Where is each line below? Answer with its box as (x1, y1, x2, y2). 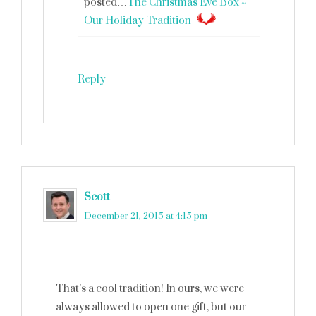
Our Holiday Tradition (84, 14, 191, 28)
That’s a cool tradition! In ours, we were (56, 282, 244, 296)
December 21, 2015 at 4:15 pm (84, 210, 207, 221)
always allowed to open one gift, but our (56, 300, 246, 314)
